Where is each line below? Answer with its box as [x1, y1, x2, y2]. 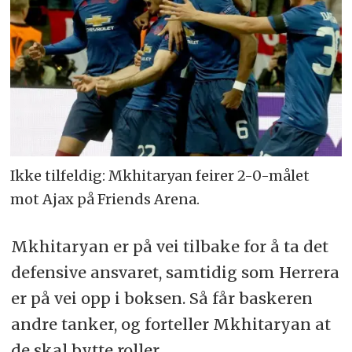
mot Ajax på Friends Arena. [10, 190, 200, 209]
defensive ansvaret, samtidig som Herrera [10, 262, 339, 282]
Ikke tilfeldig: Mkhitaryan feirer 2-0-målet [10, 167, 310, 185]
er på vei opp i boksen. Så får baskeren [10, 288, 313, 308]
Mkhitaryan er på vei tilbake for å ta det [10, 236, 328, 256]
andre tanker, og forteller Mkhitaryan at [10, 313, 331, 334]
